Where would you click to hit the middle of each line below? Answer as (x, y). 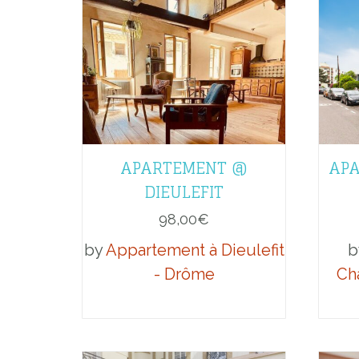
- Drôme (184, 274)
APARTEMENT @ (184, 168)
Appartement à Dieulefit (195, 250)
